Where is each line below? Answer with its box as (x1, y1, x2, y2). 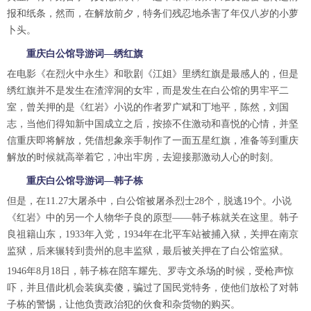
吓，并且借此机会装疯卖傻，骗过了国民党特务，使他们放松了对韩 (7, 283, 299, 293)
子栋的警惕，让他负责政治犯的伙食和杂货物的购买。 (7, 299, 240, 310)
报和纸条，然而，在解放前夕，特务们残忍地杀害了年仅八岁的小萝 (7, 8, 299, 19)
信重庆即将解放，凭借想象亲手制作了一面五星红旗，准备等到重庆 (7, 135, 299, 146)
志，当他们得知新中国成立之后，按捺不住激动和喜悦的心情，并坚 (7, 119, 299, 129)
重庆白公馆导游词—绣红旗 (26, 49, 143, 59)
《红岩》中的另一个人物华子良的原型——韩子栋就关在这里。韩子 (7, 212, 299, 223)
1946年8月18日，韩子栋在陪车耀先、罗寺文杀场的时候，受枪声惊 (7, 266, 294, 276)
